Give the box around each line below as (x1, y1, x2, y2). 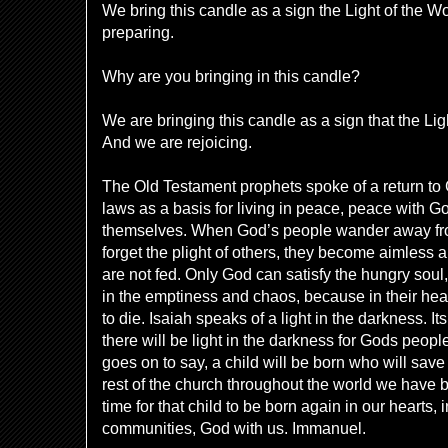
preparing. (102, 24, 174, 41)
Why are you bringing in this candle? (102, 68, 360, 85)
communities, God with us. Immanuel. (102, 420, 366, 437)
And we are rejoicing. (102, 134, 252, 151)
